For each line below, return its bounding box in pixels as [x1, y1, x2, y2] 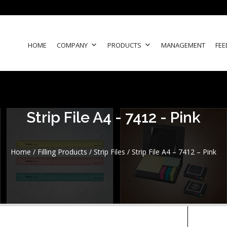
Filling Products [37, 147, 87, 157]
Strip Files [94, 147, 125, 157]
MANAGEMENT [161, 41, 205, 50]
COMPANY [57, 41, 88, 50]
